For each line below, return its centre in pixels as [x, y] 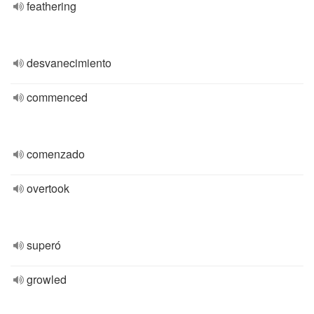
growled [47, 279]
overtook [48, 188]
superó [44, 245]
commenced [57, 97]
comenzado [56, 154]
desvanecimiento [69, 63]
